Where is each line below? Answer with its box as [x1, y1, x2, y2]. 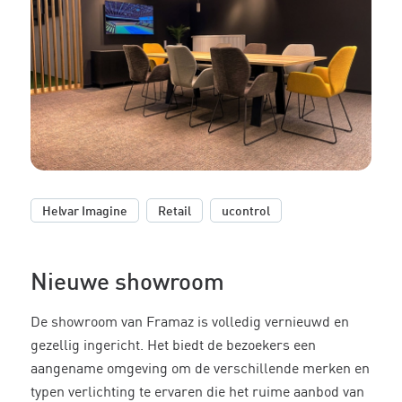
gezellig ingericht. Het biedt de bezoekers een [30, 339, 316, 354]
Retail [157, 205, 191, 218]
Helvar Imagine [41, 205, 127, 218]
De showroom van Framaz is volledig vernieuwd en [30, 316, 349, 331]
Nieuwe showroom [30, 271, 224, 295]
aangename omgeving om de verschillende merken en [30, 363, 370, 378]
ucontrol [221, 205, 270, 218]
